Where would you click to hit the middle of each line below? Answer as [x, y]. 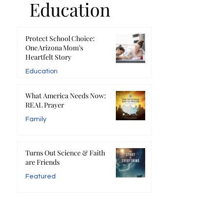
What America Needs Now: [66, 96]
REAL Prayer [45, 105]
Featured [41, 177]
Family [36, 120]
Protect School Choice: [60, 39]
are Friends [43, 162]
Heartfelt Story [49, 57]
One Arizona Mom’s [55, 48]
